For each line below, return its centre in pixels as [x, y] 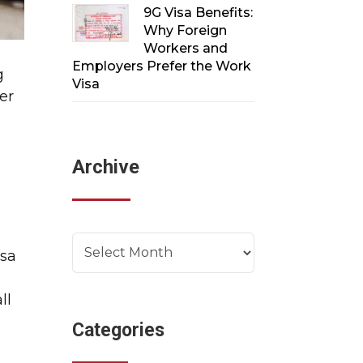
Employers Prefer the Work [162, 66]
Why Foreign [186, 30]
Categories [119, 330]
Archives [104, 242]
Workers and [186, 48]
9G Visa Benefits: [199, 12]
